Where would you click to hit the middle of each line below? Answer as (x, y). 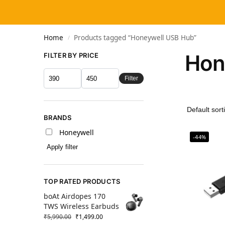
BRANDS (58, 118)
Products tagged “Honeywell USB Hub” (135, 38)
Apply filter (62, 147)
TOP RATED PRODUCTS (82, 182)
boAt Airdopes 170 (75, 196)
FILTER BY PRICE (71, 55)
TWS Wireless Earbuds (81, 206)
